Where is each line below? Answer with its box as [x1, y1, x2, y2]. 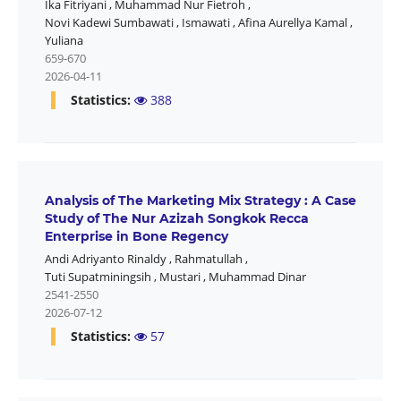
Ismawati [181, 14, 230, 31]
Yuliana [44, 32, 83, 49]
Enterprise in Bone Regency [44, 228, 228, 245]
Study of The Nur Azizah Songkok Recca [44, 210, 309, 227]
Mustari [158, 269, 200, 286]
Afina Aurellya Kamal [237, 14, 347, 31]
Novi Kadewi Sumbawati [44, 14, 174, 31]
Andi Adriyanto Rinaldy [44, 251, 166, 268]
